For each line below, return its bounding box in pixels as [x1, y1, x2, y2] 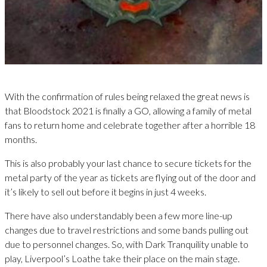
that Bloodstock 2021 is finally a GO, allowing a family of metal [5, 105, 252, 117]
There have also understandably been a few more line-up [5, 210, 232, 222]
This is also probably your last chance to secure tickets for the [5, 157, 252, 169]
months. [5, 133, 37, 145]
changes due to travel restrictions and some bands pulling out [5, 224, 249, 236]
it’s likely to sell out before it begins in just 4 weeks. [5, 186, 206, 198]
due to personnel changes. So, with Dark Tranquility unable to [5, 238, 249, 250]
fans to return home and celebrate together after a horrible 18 [5, 119, 255, 131]
